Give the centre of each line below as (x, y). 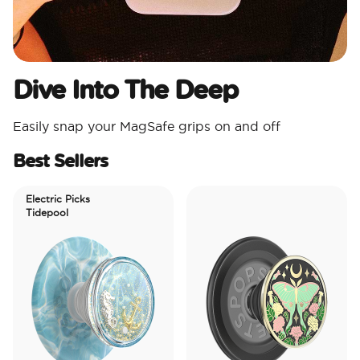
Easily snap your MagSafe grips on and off (147, 127)
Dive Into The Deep (125, 89)
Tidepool (30, 213)
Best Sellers (60, 161)
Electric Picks (41, 199)
